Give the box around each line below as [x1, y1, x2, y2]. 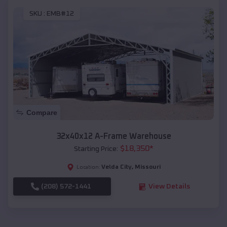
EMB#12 [47, 10, 74, 18]
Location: [76, 165, 100, 170]
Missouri [134, 164, 161, 171]
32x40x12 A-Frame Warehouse [56, 132, 171, 141]
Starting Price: [73, 145, 118, 153]
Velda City [101, 164, 132, 171]
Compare [26, 108, 57, 117]
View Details [148, 183, 190, 191]
